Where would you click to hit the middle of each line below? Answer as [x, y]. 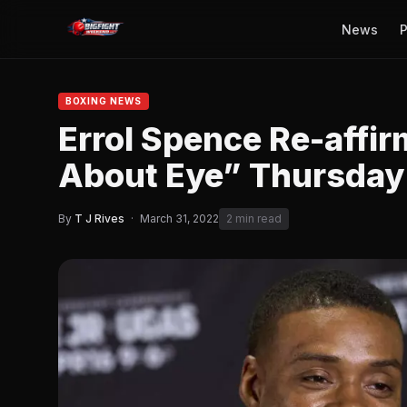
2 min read [254, 218]
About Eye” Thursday [231, 175]
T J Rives [99, 218]
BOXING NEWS [104, 101]
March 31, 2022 [179, 218]
